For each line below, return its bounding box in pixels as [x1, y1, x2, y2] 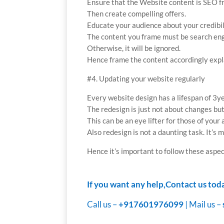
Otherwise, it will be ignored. [87, 43, 181, 53]
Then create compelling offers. [87, 9, 186, 18]
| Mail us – [183, 199, 223, 210]
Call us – [87, 199, 117, 210]
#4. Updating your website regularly [87, 74, 205, 83]
